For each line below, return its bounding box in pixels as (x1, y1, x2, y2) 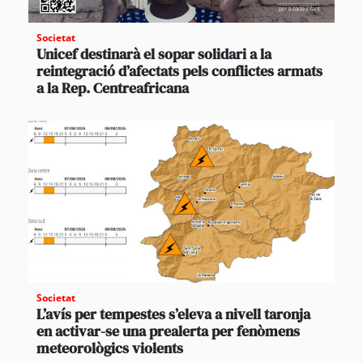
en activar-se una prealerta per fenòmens (36, 320, 300, 341)
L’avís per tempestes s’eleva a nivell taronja (36, 303, 310, 324)
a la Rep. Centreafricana (36, 77, 189, 98)
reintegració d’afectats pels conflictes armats (36, 60, 322, 81)
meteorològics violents (36, 337, 183, 358)
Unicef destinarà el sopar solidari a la (36, 43, 271, 64)
